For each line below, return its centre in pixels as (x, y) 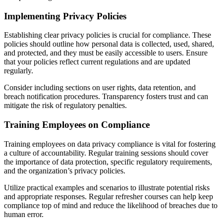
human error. (24, 214)
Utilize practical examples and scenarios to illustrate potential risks (107, 187)
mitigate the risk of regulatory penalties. (65, 106)
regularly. (19, 71)
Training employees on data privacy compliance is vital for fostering (110, 144)
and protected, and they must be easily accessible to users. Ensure (106, 53)
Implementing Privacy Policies (65, 16)
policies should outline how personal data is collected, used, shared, (109, 44)
